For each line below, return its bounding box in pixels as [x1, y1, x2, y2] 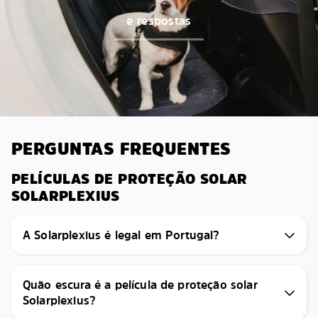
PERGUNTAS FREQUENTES [11, 136, 231, 160]
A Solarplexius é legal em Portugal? [23, 226, 220, 243]
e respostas [126, 13, 192, 29]
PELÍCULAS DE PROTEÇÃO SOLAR [11, 168, 248, 189]
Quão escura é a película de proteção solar [23, 276, 258, 292]
